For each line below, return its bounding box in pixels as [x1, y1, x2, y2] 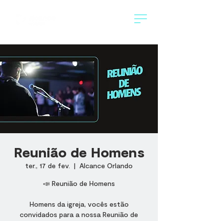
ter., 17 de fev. [25, 161, 70, 170]
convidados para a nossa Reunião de [20, 210, 138, 219]
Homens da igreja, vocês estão [29, 200, 129, 208]
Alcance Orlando [79, 161, 133, 170]
